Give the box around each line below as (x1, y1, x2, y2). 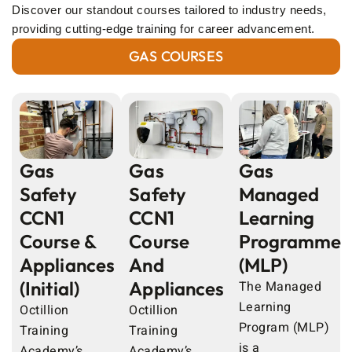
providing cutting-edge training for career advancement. (12, 21, 315, 35)
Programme (238, 229, 342, 254)
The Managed (238, 277, 322, 297)
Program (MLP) (238, 318, 330, 338)
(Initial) (20, 277, 79, 301)
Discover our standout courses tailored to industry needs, (12, 2, 327, 16)
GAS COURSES (129, 46, 223, 65)
